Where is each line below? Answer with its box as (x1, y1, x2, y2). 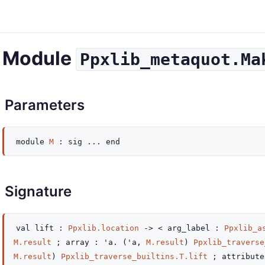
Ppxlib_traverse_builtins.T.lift (61, 252, 208, 261)
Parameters (5, 96, 85, 114)
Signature (5, 183, 72, 200)
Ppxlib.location (68, 224, 139, 232)
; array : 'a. (51, 238, 122, 247)
